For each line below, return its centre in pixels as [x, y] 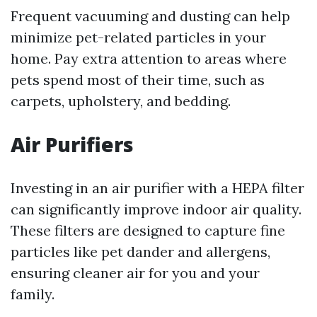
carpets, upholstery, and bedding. [121, 101]
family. [33, 294]
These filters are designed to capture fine [148, 231]
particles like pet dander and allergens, [140, 252]
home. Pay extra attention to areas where [149, 59]
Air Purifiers [72, 145]
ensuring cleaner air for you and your [135, 273]
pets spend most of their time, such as [138, 80]
